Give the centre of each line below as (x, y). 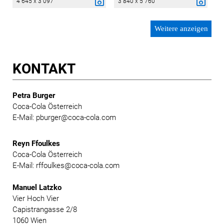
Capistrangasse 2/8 (45, 209)
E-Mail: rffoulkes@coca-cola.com (66, 165)
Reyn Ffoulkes (37, 143)
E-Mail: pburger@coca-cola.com (64, 117)
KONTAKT (44, 68)
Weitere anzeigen (181, 29)
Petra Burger (34, 95)
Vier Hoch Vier (36, 198)
